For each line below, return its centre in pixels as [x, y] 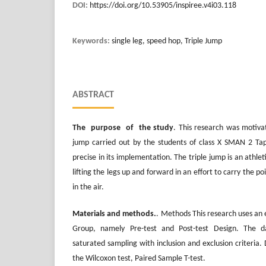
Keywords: [92, 42]
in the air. [88, 188]
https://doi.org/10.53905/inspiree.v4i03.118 [163, 6]
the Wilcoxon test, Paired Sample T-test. [139, 259]
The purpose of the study [123, 128]
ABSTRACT [93, 95]
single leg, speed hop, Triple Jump [167, 42]
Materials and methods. [115, 214]
